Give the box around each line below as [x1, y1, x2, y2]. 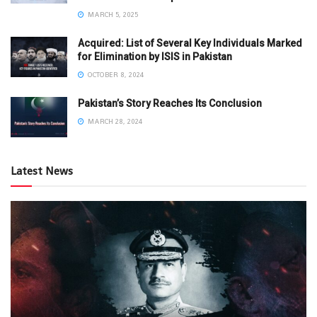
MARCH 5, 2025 [86, 10, 138, 20]
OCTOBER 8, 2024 [86, 70, 144, 80]
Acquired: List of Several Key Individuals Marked [78, 38, 302, 50]
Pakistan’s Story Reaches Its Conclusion [78, 98, 262, 110]
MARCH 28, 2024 [86, 117, 142, 127]
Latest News [11, 163, 73, 179]
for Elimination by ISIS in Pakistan [78, 51, 232, 63]
